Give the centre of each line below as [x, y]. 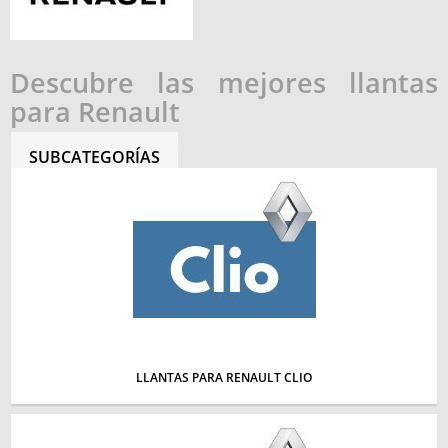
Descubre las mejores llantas [224, 82]
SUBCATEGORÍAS [94, 157]
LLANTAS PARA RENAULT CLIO [224, 377]
